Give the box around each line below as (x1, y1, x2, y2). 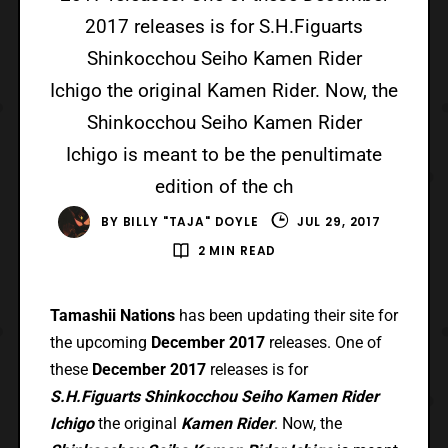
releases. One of (264, 332, 382, 352)
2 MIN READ (197, 242, 277, 260)
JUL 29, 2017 (296, 212, 381, 230)
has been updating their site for (174, 305, 398, 325)
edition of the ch (155, 174, 293, 198)
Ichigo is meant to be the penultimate (66, 142, 382, 166)
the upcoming (49, 332, 151, 352)
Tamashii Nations (49, 305, 175, 325)
